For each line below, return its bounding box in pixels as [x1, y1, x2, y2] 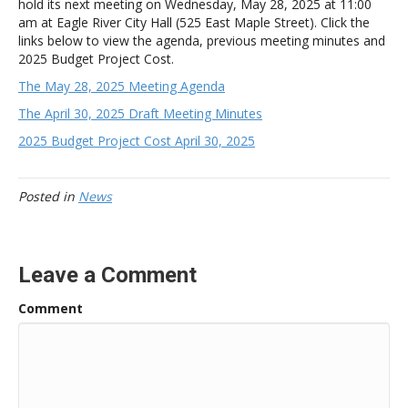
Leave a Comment [18, 261, 197, 288]
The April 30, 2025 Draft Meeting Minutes [18, 104, 262, 122]
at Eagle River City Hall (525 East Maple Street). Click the [41, 13, 370, 31]
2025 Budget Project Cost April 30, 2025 [18, 131, 255, 149]
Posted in [18, 187, 78, 205]
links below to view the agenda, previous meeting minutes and [18, 31, 385, 49]
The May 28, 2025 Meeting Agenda [18, 76, 225, 95]
